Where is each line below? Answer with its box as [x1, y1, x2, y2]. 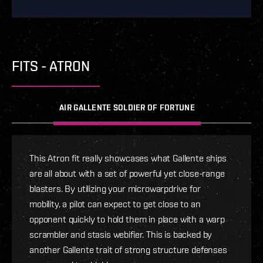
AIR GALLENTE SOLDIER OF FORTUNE [59, 103, 195, 113]
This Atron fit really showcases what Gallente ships [29, 153, 227, 164]
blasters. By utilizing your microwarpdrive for [29, 183, 201, 194]
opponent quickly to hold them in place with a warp [29, 214, 225, 225]
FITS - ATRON [12, 58, 90, 75]
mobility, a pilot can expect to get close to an [29, 198, 201, 210]
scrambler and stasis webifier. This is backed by [29, 229, 213, 240]
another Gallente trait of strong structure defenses [29, 244, 227, 255]
